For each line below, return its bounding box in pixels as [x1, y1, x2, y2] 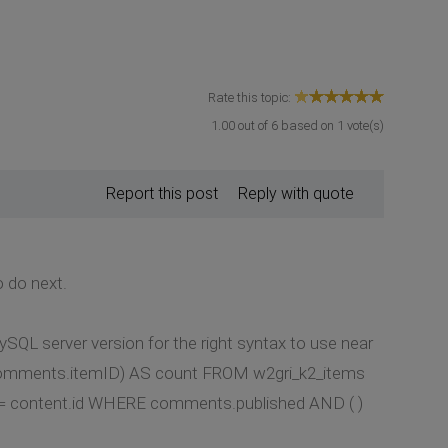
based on [278, 117, 337, 133]
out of [235, 117, 271, 133]
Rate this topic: [208, 89, 294, 105]
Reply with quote [238, 183, 354, 203]
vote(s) [344, 117, 384, 133]
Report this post [106, 183, 218, 203]
